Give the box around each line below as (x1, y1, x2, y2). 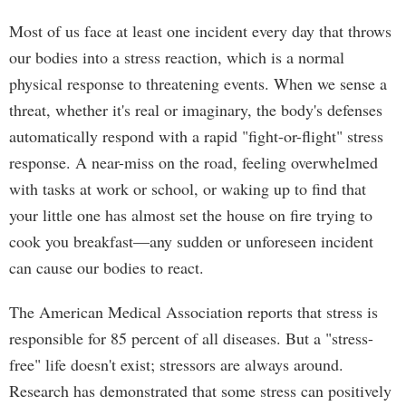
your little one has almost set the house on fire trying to (9, 204, 372, 226)
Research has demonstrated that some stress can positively (9, 380, 391, 401)
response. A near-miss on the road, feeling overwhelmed (9, 151, 378, 173)
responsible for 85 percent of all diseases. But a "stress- (9, 327, 373, 349)
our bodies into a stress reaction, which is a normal (9, 46, 344, 68)
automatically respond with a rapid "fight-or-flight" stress (9, 125, 383, 147)
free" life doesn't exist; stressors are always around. (9, 353, 343, 375)
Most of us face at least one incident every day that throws (9, 20, 391, 42)
